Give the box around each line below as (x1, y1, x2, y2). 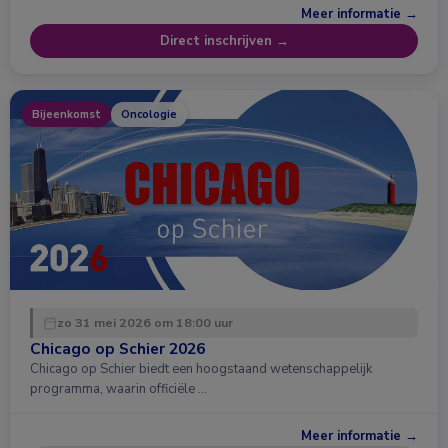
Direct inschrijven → (159, 32, 289, 51)
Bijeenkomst (32, 107, 101, 123)
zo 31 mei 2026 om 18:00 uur (57, 314, 233, 332)
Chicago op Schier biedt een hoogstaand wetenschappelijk (30, 360, 372, 379)
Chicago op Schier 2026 (30, 338, 205, 360)
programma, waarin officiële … (30, 380, 207, 399)
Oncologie (121, 107, 177, 123)
